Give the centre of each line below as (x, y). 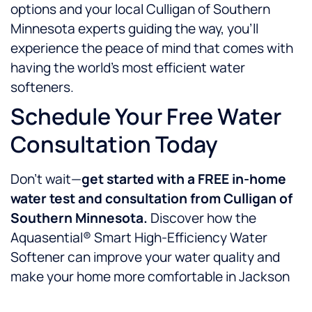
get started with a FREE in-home (184, 179)
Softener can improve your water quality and (145, 257)
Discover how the (202, 218)
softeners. (42, 87)
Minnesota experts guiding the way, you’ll (134, 29)
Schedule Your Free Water (146, 117)
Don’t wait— (46, 179)
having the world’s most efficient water (128, 68)
